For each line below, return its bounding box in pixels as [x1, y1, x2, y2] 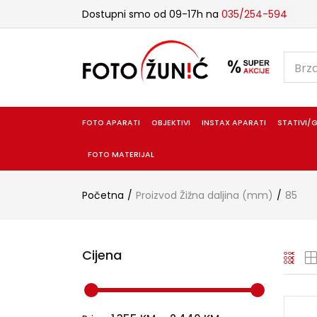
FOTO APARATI [81, 117, 140, 128]
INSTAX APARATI [202, 117, 267, 128]
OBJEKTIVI [151, 117, 190, 128]
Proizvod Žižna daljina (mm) [135, 188, 273, 202]
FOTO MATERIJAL [87, 149, 154, 160]
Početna [81, 188, 124, 202]
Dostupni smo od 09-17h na [81, 6, 221, 21]
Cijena [81, 246, 122, 264]
